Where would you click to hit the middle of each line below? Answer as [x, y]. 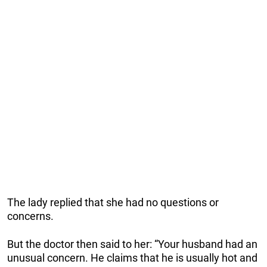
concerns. [30, 216]
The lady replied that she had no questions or [113, 203]
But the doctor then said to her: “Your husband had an [132, 244]
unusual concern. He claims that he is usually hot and [132, 258]
